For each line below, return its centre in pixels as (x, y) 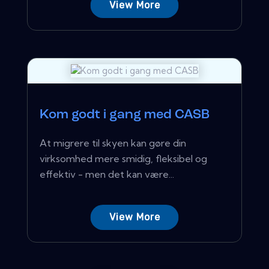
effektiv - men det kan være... (107, 174)
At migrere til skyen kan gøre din (113, 143)
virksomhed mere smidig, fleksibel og (123, 158)
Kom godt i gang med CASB (125, 115)
